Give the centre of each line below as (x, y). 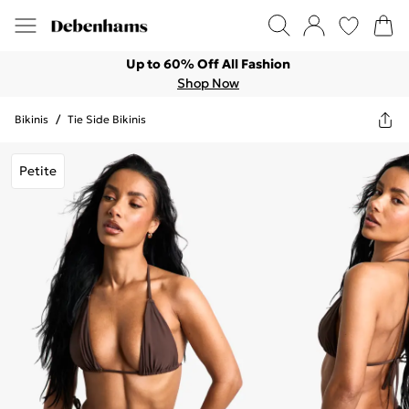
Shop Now (208, 83)
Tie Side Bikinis (107, 119)
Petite (38, 171)
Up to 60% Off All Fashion (208, 64)
